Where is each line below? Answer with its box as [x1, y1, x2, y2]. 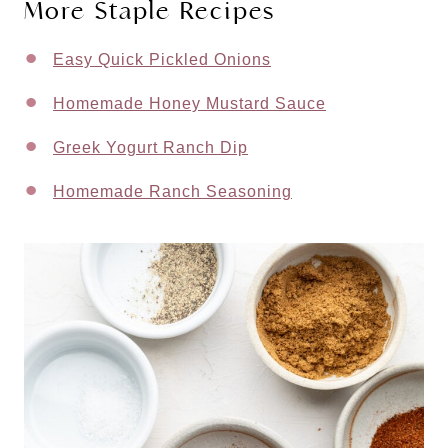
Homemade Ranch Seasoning [53, 182, 292, 200]
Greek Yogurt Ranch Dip [53, 138, 248, 156]
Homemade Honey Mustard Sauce [53, 94, 326, 112]
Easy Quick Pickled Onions [53, 50, 271, 68]
